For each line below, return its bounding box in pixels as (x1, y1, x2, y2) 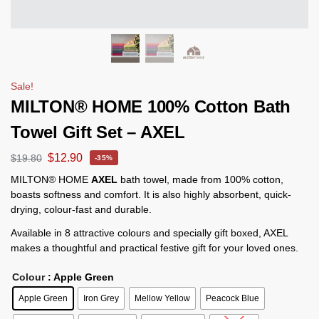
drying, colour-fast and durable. (11, 203, 152, 215)
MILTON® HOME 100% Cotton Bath (11, 97, 291, 116)
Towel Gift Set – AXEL (11, 122, 185, 142)
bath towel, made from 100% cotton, (117, 173, 283, 185)
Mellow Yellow (135, 293, 190, 303)
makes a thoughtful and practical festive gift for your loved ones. (11, 241, 298, 253)
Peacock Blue (206, 293, 259, 303)
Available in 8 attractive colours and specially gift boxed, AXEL (11, 226, 288, 239)
